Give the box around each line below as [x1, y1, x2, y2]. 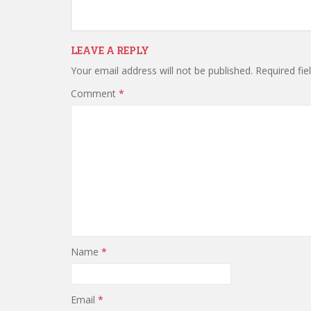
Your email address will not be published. [71, 64, 253, 77]
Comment [71, 87, 119, 100]
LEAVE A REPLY [71, 44, 149, 57]
